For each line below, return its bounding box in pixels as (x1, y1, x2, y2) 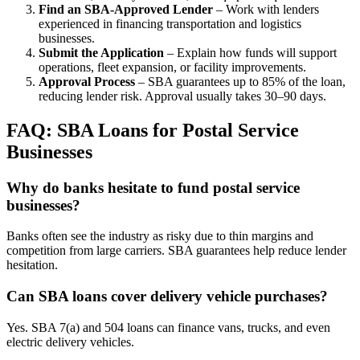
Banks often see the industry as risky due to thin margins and (6, 229, 313, 243)
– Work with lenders (213, 2, 319, 16)
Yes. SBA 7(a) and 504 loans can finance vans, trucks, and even (6, 320, 330, 334)
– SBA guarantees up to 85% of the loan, (135, 74, 346, 88)
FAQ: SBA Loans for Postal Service (6, 119, 299, 141)
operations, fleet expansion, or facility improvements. (39, 59, 306, 74)
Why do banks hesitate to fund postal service (6, 178, 300, 196)
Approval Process (39, 74, 135, 88)
